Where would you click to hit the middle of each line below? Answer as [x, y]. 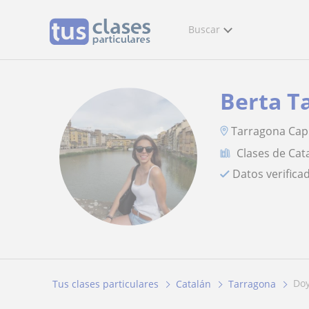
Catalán [193, 284]
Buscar [204, 29]
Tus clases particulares [106, 284]
